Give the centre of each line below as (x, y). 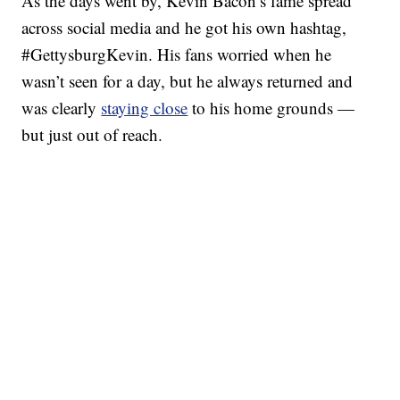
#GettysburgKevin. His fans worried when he (177, 54)
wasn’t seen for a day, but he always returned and (187, 81)
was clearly (62, 108)
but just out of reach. (92, 135)
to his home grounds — (271, 108)
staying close (145, 108)
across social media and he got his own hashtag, (184, 28)
